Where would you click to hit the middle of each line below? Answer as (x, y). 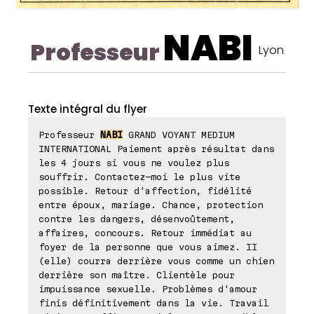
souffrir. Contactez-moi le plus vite (139, 177)
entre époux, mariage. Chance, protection (151, 205)
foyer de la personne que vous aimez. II (148, 247)
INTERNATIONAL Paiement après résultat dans (156, 149)
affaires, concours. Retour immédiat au (145, 233)
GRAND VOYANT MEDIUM (179, 135)
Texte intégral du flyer (88, 109)
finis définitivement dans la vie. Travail (153, 303)
